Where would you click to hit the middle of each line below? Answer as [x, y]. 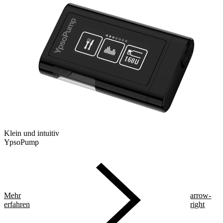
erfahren [17, 205]
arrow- [201, 196]
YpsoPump [21, 142]
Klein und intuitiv [32, 133]
